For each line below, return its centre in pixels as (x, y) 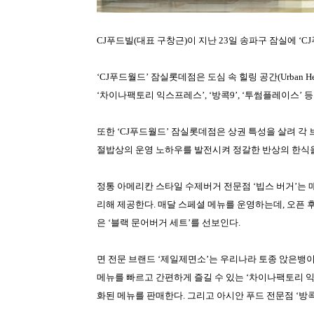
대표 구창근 (161, 41)
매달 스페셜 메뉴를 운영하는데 (220, 205)
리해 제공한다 (125, 205)
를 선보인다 (214, 223)
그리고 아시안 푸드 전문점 (240, 296)
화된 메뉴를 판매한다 (140, 296)
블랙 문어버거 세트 (149, 223)
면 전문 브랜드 (126, 259)
